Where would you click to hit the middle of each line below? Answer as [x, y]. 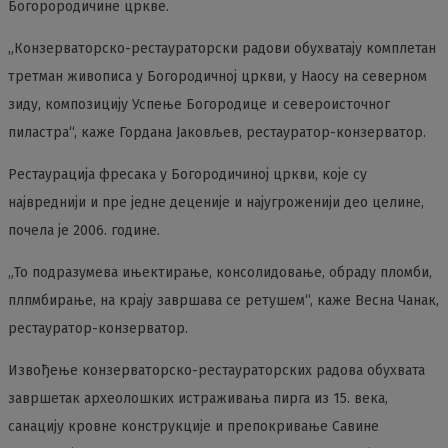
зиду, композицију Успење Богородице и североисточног [199, 104]
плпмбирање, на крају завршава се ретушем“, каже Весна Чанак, [223, 300]
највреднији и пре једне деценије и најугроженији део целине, [216, 202]
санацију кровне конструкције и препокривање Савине [193, 426]
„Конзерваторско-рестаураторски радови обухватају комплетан [222, 48]
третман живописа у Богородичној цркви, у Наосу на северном [217, 76]
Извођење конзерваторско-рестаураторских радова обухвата [216, 370]
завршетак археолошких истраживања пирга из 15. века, [198, 398]
